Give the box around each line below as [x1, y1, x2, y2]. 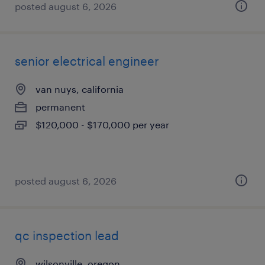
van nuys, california [35, 83, 124, 95]
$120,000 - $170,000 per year [35, 119, 169, 130]
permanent [35, 101, 85, 112]
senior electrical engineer [15, 54, 159, 68]
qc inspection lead [15, 228, 119, 243]
